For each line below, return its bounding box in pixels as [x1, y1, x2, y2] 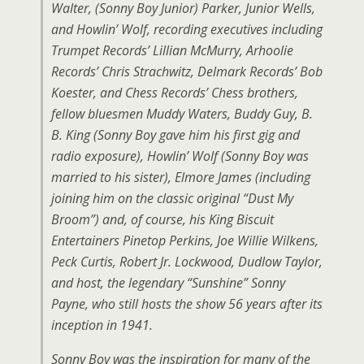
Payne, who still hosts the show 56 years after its [51, 295, 323, 313]
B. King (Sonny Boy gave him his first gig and [51, 126, 300, 144]
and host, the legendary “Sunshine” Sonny [51, 274, 285, 292]
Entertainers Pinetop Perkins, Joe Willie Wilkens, [51, 232, 318, 249]
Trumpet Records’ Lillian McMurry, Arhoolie [51, 41, 293, 59]
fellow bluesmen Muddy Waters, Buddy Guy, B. [51, 105, 313, 123]
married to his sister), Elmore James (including [51, 168, 310, 186]
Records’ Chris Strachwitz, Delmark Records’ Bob [51, 63, 323, 80]
